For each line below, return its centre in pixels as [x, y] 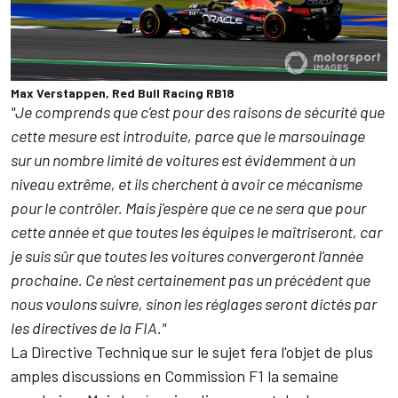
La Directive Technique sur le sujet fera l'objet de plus [192, 351]
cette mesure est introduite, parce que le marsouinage [188, 135]
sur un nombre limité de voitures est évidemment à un [183, 159]
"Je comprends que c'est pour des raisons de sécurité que [198, 111]
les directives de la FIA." [88, 327]
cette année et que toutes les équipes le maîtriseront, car [196, 231]
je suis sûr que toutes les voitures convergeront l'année [187, 255]
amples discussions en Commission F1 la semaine [175, 375]
